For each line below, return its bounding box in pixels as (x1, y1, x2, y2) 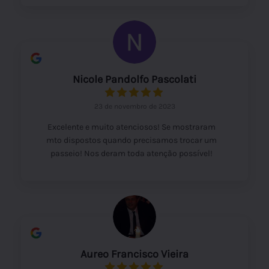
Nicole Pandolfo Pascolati (73, 72, 196, 86)
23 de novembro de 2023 (94, 101, 175, 110)
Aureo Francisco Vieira (80, 247, 189, 261)
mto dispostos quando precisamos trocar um (46, 134, 217, 145)
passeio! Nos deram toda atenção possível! (50, 148, 213, 159)
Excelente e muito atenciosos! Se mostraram (47, 121, 216, 132)
